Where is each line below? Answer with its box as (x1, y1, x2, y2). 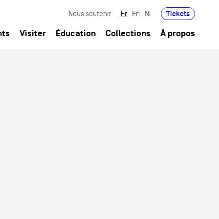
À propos (160, 28, 196, 39)
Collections (106, 28, 151, 39)
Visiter (20, 28, 46, 39)
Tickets (166, 9, 190, 18)
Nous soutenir (68, 9, 111, 18)
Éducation (56, 28, 96, 39)
